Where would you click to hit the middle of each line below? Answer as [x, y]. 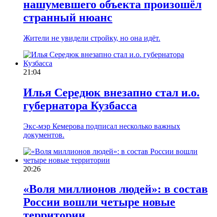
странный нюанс [68, 17]
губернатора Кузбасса [80, 105]
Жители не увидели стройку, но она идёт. [92, 38]
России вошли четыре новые [99, 202]
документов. [44, 135]
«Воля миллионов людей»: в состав [116, 189]
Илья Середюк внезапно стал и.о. [111, 92]
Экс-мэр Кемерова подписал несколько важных [102, 126]
